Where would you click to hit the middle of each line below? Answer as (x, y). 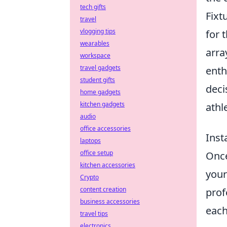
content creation (103, 189)
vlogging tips (98, 31)
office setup (97, 153)
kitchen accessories (108, 165)
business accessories (110, 201)
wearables (95, 43)
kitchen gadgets (102, 104)
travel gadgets (100, 68)
